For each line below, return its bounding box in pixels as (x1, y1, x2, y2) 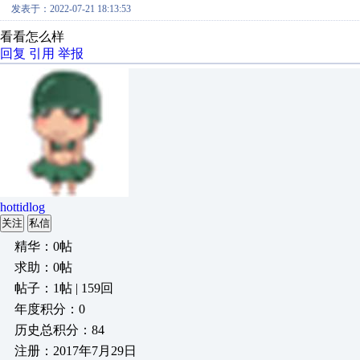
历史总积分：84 (14, 323, 104, 337)
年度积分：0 (14, 302, 85, 316)
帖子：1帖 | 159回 (14, 281, 113, 295)
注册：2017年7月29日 (14, 344, 137, 358)
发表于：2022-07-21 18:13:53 (11, 3, 131, 14)
